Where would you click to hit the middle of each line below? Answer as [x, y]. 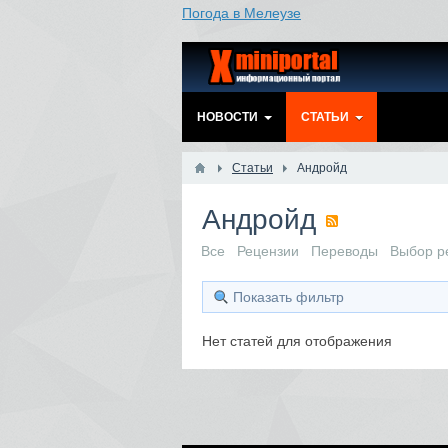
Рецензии [268, 251]
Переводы [344, 251]
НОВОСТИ [227, 117]
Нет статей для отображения [297, 341]
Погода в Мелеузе [241, 13]
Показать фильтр [288, 297]
